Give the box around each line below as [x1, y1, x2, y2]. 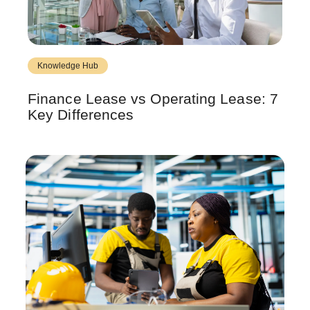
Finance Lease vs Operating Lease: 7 [28, 90, 278, 107]
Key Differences [28, 106, 134, 122]
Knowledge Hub [37, 60, 98, 71]
